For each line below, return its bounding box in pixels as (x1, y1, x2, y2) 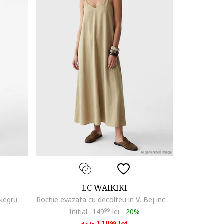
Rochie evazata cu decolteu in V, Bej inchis (165, 195, 171, 205)
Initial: (69, 207, 89, 217)
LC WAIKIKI (81, 182, 127, 194)
